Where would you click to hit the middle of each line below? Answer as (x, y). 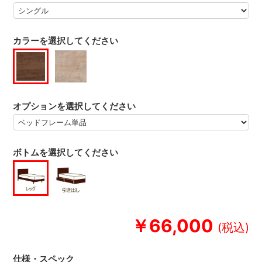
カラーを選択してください (66, 41)
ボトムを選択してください (66, 153)
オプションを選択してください (75, 106)
